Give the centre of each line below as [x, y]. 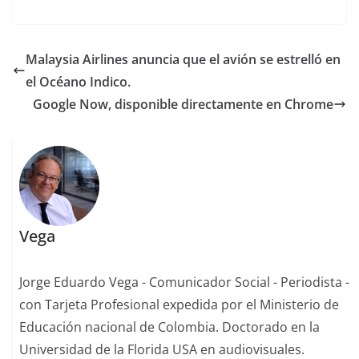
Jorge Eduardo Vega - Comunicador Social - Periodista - [185, 282]
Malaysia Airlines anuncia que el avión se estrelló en [183, 59]
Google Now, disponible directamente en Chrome [183, 104]
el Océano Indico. [78, 82]
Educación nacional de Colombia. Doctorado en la [170, 327]
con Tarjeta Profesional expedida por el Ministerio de [179, 305]
